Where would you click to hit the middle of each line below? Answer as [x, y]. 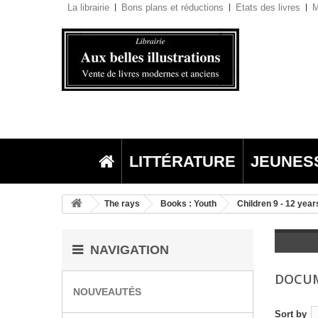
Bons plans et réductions [172, 7]
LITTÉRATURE [182, 161]
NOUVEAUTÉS [107, 292]
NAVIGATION [130, 250]
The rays [122, 204]
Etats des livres [268, 7]
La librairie [88, 7]
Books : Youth [188, 204]
